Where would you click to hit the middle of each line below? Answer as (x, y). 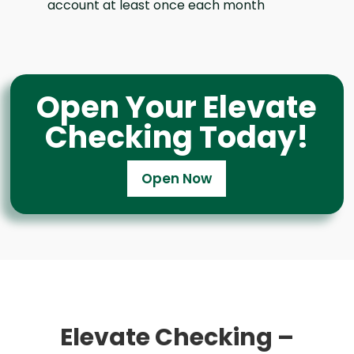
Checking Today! (177, 137)
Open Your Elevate (177, 107)
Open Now (177, 178)
